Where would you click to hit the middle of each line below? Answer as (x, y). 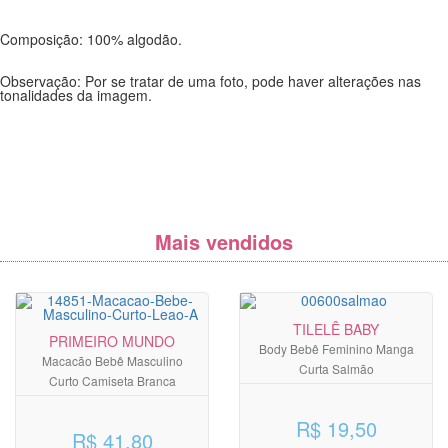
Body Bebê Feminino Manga (336, 349)
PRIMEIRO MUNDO (112, 341)
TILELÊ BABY (336, 329)
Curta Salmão (336, 369)
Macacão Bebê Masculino (112, 361)
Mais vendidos (224, 242)
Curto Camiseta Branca (112, 381)
